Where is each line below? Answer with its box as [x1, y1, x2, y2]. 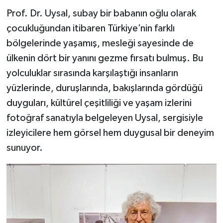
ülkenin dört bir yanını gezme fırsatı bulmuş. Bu [6, 53, 203, 63]
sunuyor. [6, 143, 43, 153]
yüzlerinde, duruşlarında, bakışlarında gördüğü [6, 83, 203, 93]
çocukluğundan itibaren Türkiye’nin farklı [6, 23, 175, 33]
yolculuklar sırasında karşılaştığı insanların [6, 68, 178, 78]
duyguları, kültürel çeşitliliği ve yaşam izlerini [6, 98, 192, 108]
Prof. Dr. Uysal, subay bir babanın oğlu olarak [6, 8, 196, 18]
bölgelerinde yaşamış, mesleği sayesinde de [6, 38, 194, 48]
